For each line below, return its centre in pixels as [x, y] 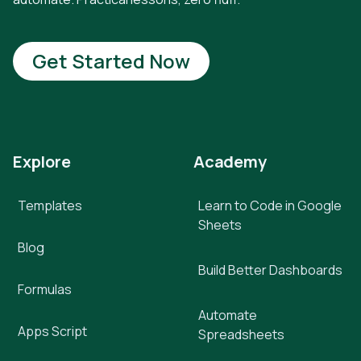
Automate [228, 315]
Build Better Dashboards [270, 270]
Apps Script [52, 332]
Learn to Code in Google [270, 206]
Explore [42, 162]
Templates [50, 206]
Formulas [45, 290]
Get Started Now [111, 61]
